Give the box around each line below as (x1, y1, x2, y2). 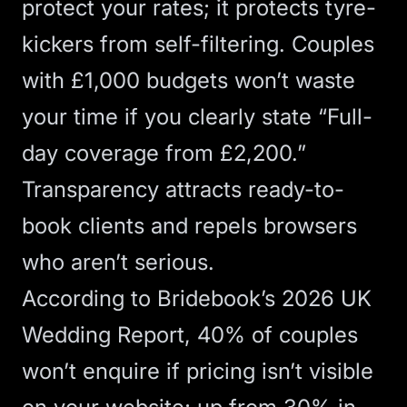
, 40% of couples (184, 322, 358, 348)
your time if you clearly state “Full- (22, 104, 372, 130)
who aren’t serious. (22, 249, 214, 275)
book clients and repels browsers (22, 213, 357, 239)
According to (22, 285, 157, 312)
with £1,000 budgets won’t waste (22, 67, 355, 94)
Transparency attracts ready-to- (22, 176, 344, 203)
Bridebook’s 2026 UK (157, 285, 372, 312)
